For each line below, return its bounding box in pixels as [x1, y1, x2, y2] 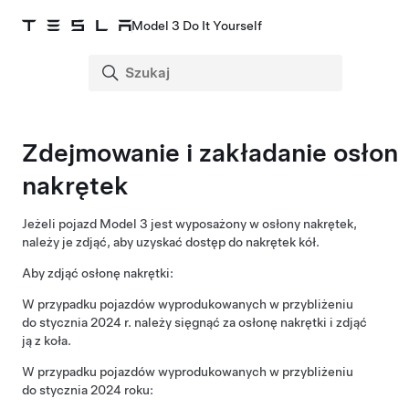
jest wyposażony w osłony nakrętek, [148, 216, 357, 231]
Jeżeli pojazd [22, 216, 100, 231]
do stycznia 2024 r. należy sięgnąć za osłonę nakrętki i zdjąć [22, 315, 367, 330]
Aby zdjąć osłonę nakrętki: [22, 266, 173, 280]
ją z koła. [22, 333, 71, 348]
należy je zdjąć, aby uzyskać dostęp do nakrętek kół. [22, 235, 320, 249]
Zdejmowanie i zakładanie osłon [22, 137, 398, 168]
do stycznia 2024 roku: [22, 383, 153, 397]
